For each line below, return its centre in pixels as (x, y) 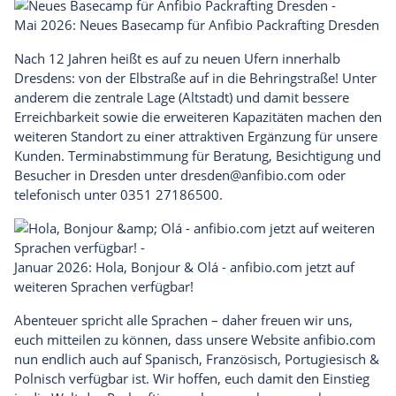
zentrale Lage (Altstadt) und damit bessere (222, 98)
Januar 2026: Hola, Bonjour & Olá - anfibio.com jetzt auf (184, 267)
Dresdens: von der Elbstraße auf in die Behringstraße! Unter (195, 78)
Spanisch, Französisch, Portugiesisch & (262, 359)
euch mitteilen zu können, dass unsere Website (159, 340)
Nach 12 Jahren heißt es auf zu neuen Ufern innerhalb (177, 59)
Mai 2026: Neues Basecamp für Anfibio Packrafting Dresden (197, 25)
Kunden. (41, 156)
